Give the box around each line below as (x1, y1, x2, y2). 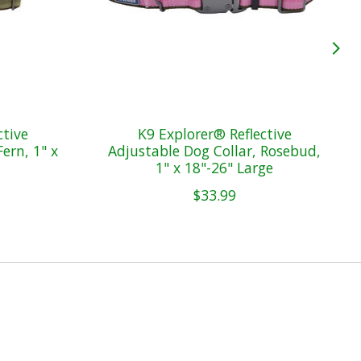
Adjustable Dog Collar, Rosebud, (108, 140, 322, 160)
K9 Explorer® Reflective (137, 123, 292, 143)
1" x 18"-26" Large (156, 157, 274, 177)
